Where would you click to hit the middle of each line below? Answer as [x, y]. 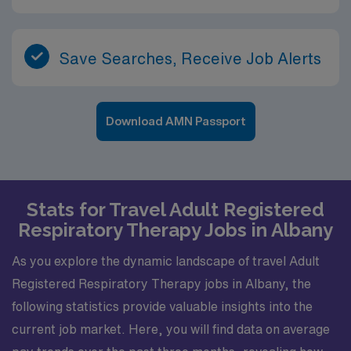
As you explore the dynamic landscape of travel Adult [166, 261]
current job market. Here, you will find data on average [171, 329]
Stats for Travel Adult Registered [175, 209]
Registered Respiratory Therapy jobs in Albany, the [161, 284]
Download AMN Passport [175, 121]
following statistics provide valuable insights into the [162, 306]
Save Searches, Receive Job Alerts [190, 58]
